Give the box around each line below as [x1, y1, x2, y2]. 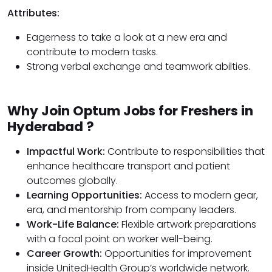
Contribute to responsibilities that [107, 144, 265, 159]
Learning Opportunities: [27, 188, 144, 203]
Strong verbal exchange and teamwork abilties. [27, 59, 250, 74]
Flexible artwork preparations [121, 217, 256, 232]
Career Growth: [27, 246, 104, 261]
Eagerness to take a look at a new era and [27, 30, 227, 45]
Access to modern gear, [144, 188, 258, 203]
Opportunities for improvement [104, 246, 251, 261]
